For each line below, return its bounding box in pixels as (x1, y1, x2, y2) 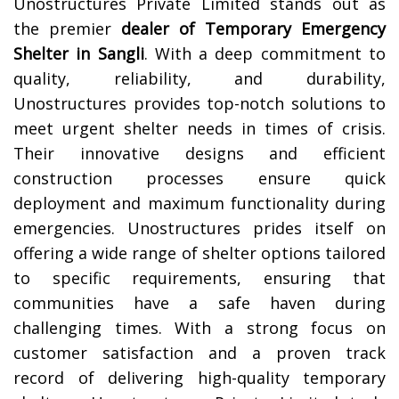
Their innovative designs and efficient (13, 142, 386, 165)
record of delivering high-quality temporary (13, 367, 386, 389)
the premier (13, 18, 121, 40)
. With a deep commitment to (143, 43, 387, 65)
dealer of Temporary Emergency (121, 18, 386, 40)
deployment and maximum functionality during (13, 192, 386, 215)
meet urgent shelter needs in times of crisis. (13, 118, 386, 140)
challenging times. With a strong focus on (13, 317, 386, 339)
